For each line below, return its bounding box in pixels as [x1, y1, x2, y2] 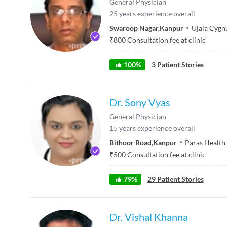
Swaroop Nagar [109, 23, 158, 32]
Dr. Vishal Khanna [109, 210, 188, 223]
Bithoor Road [109, 138, 152, 147]
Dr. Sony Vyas [109, 96, 170, 108]
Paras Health [185, 138, 225, 147]
